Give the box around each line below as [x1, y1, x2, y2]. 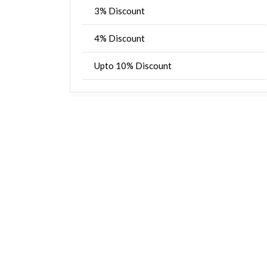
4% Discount [94, 33, 145, 44]
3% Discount [94, 5, 145, 16]
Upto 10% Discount [94, 60, 172, 71]
